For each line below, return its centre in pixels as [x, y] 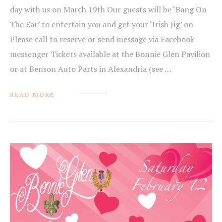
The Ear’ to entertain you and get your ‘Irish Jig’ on [102, 25]
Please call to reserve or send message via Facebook [102, 39]
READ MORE [32, 95]
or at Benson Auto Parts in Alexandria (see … [91, 69]
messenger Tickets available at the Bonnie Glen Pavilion [110, 54]
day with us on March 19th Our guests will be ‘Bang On [108, 10]
